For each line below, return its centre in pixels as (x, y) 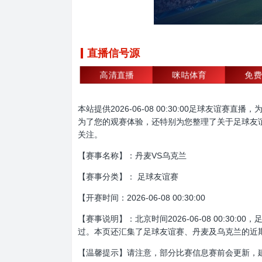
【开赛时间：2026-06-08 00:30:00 (142, 198)
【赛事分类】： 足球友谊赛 (128, 177)
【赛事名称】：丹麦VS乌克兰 (132, 156)
